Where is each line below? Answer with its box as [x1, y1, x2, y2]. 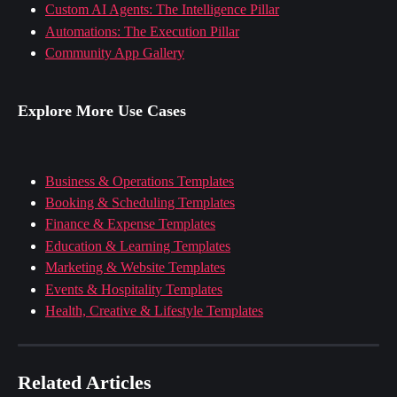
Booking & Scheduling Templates [45, 194, 235, 210]
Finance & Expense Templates [45, 216, 215, 232]
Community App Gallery [45, 45, 184, 61]
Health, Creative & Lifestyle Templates [45, 303, 263, 319]
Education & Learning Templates [45, 237, 230, 253]
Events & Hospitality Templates [45, 281, 222, 297]
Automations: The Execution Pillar [45, 23, 239, 39]
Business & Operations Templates [45, 173, 234, 189]
